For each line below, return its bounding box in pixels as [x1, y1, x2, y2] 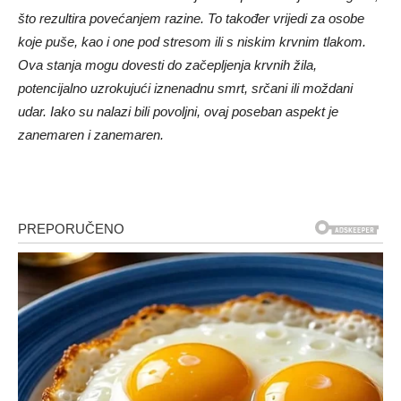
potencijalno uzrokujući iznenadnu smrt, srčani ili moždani [18, 80, 353, 96]
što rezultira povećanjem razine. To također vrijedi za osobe [18, 10, 364, 26]
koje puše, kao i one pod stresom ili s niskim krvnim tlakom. [18, 33, 366, 49]
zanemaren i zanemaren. [18, 126, 164, 142]
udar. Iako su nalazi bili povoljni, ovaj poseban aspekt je [18, 103, 338, 119]
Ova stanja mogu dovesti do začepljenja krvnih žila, [18, 56, 317, 73]
